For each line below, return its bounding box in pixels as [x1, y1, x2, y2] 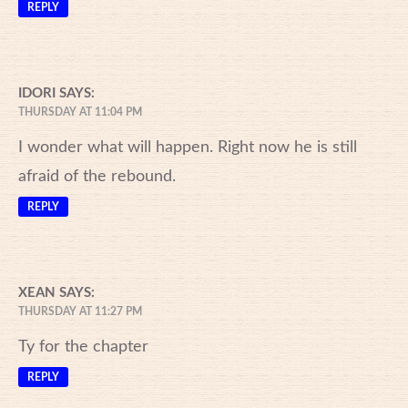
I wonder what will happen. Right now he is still [18, 138, 357, 156]
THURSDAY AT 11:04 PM [18, 106, 142, 117]
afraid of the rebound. [18, 168, 176, 185]
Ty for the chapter [18, 338, 148, 355]
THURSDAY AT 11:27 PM [18, 305, 142, 317]
